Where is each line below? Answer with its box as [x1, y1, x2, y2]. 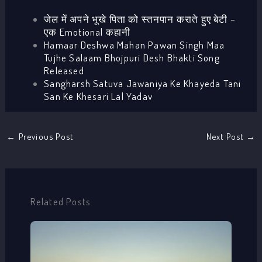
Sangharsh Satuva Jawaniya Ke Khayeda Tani [44, 77, 242, 89]
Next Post [206, 131, 246, 142]
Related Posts [30, 195, 91, 208]
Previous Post [16, 131, 74, 142]
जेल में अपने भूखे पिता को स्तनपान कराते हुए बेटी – [44, 12, 236, 25]
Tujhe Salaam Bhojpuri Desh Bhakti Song [44, 51, 220, 64]
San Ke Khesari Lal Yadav [44, 89, 153, 102]
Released [44, 64, 84, 77]
